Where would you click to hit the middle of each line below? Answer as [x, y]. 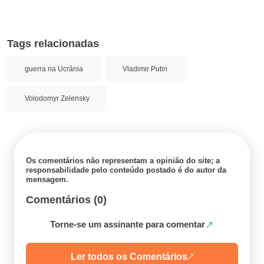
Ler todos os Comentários [129, 257]
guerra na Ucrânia [54, 69]
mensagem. [47, 179]
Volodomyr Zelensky [57, 98]
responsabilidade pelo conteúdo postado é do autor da [126, 170]
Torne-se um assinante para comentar [128, 224]
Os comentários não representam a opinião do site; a [123, 160]
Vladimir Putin [145, 69]
